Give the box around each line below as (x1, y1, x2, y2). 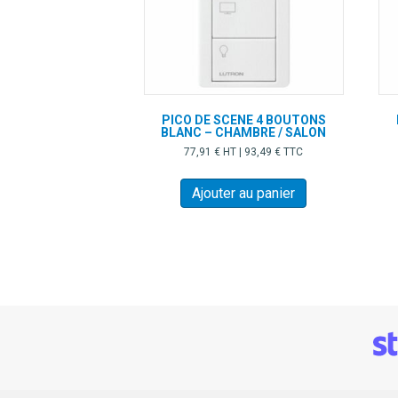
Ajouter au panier (192, 185, 296, 203)
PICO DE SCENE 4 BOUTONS (161, 112, 326, 127)
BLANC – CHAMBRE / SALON (161, 124, 327, 139)
